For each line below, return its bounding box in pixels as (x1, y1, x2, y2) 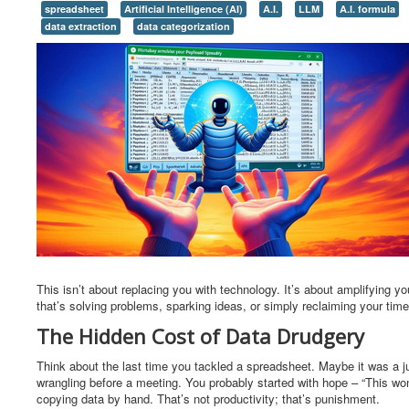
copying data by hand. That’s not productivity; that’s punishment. (37, 390, 380, 407)
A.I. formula (340, 2, 395, 16)
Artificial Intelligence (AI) (124, 2, 243, 16)
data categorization (137, 19, 230, 33)
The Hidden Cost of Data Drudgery (37, 322, 364, 350)
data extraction (45, 19, 117, 33)
